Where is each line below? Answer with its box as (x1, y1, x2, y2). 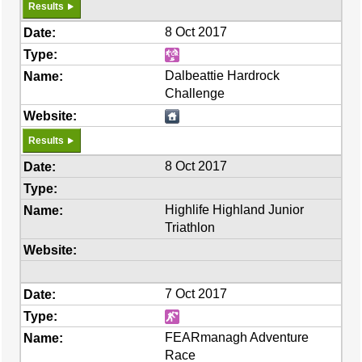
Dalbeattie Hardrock (165, 69, 280, 82)
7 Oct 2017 (165, 287, 228, 301)
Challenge (165, 86, 225, 100)
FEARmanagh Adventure (165, 330, 309, 344)
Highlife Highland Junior (165, 203, 305, 217)
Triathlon (165, 221, 216, 234)
